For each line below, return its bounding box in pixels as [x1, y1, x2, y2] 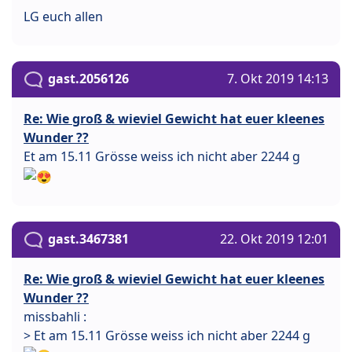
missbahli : [24, 308, 86, 326]
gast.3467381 [48, 230, 129, 248]
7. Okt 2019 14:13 [227, 70, 328, 88]
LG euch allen [24, 8, 103, 26]
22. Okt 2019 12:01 [220, 230, 328, 248]
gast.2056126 [48, 70, 129, 88]
